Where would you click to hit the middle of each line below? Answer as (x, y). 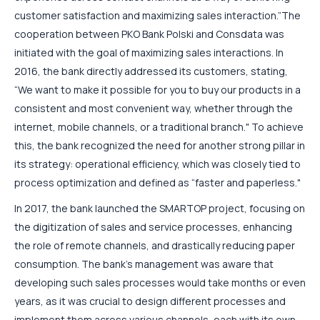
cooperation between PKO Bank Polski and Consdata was (149, 34)
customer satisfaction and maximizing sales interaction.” (148, 16)
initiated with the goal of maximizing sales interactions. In (149, 53)
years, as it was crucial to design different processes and (150, 301)
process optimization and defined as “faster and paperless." (157, 183)
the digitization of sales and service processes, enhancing (153, 227)
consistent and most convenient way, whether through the (154, 109)
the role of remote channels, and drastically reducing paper (155, 246)
